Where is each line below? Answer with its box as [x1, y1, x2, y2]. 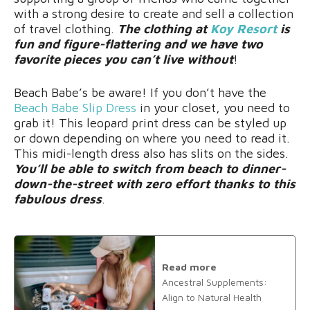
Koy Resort [210, 21, 277, 36]
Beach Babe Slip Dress [14, 100, 136, 115]
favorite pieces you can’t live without [14, 51, 233, 66]
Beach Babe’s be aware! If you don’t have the [14, 84, 266, 100]
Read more [162, 261, 217, 273]
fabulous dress [14, 191, 102, 206]
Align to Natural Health [162, 291, 262, 304]
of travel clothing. [14, 21, 118, 36]
